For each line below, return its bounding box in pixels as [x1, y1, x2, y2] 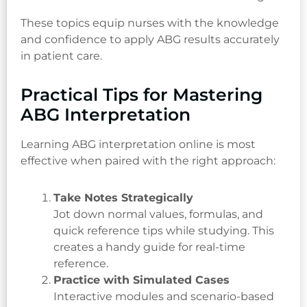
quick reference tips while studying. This [53, 224, 274, 238]
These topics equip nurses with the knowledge [21, 16, 279, 30]
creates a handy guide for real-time [53, 241, 245, 254]
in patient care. [21, 49, 102, 63]
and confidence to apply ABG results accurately [21, 33, 280, 47]
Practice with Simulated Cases [53, 273, 230, 287]
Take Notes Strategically [53, 191, 193, 205]
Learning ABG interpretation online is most [21, 138, 256, 151]
